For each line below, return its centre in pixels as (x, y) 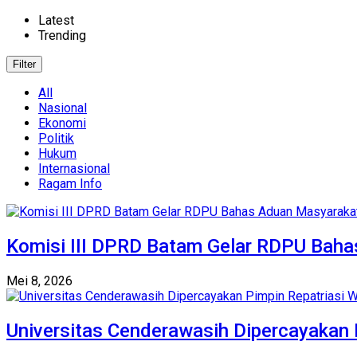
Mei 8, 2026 (39, 280)
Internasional (74, 169)
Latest (56, 20)
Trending (62, 35)
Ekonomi (62, 123)
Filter (24, 64)
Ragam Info (70, 184)
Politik (56, 138)
